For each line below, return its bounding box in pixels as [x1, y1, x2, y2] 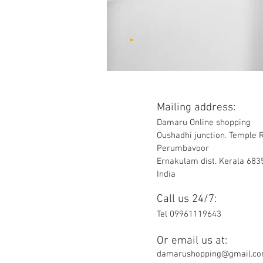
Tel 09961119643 [157, 209, 221, 220]
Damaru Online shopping [157, 117, 251, 128]
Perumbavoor [157, 143, 209, 154]
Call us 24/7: [157, 193, 217, 206]
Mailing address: [157, 101, 235, 114]
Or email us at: [157, 234, 227, 248]
